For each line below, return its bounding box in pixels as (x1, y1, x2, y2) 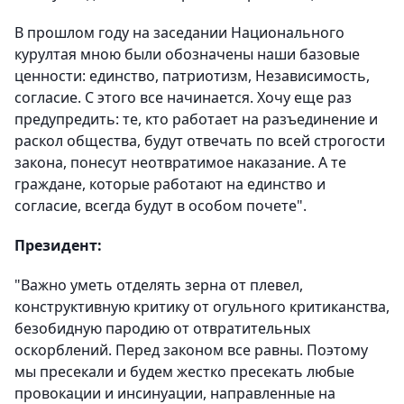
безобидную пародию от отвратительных (14, 318, 310, 338)
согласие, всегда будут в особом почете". (14, 196, 307, 216)
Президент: (14, 235, 102, 255)
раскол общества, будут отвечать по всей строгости (14, 131, 385, 151)
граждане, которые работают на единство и (14, 174, 326, 194)
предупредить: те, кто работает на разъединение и (14, 109, 378, 129)
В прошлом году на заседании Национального (14, 23, 344, 42)
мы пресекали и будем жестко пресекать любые (14, 362, 354, 381)
